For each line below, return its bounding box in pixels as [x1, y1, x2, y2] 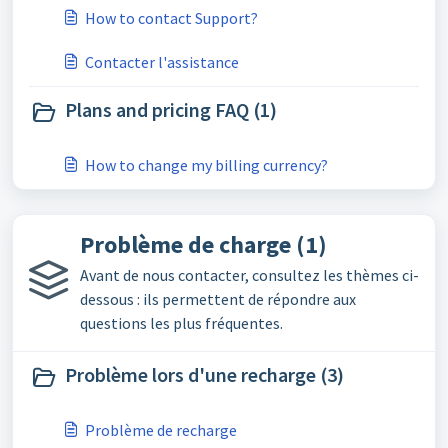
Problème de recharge [85, 420, 237, 440]
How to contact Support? [85, 8, 258, 28]
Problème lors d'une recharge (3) [65, 362, 344, 387]
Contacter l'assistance [85, 52, 239, 72]
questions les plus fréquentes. [80, 313, 283, 333]
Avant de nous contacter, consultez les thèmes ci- [80, 265, 419, 285]
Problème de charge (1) [80, 229, 327, 260]
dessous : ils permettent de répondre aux [80, 289, 356, 309]
